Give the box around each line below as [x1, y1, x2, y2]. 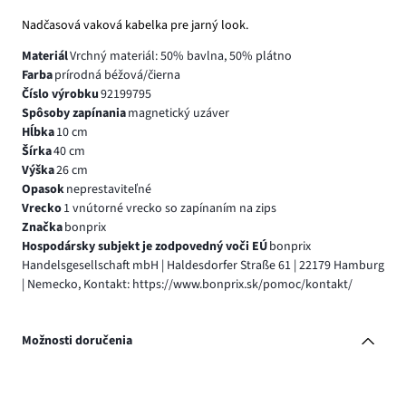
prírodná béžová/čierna [53, 66, 180, 85]
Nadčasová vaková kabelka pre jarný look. [22, 16, 248, 35]
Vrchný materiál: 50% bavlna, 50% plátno [69, 47, 292, 66]
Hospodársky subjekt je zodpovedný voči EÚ [22, 237, 267, 256]
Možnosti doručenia [22, 332, 132, 351]
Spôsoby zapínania [22, 104, 126, 123]
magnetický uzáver [127, 104, 229, 123]
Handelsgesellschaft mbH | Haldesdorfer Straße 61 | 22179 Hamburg [22, 256, 384, 275]
